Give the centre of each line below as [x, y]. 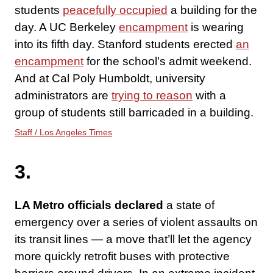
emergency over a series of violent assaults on [136, 222]
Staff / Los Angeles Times [63, 133]
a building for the [212, 10]
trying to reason [152, 96]
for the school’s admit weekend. [168, 62]
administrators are [63, 96]
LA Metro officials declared [89, 205]
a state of [189, 205]
